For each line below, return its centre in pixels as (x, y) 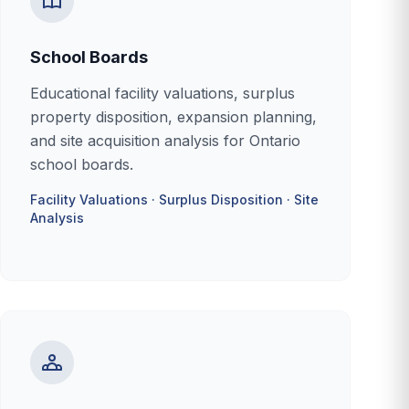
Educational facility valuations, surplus (163, 93)
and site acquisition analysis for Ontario (165, 141)
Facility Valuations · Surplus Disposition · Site (174, 199)
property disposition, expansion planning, (173, 117)
